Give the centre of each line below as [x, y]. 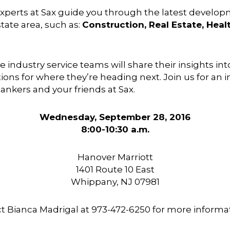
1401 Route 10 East [115, 170]
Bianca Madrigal [43, 210]
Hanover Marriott [115, 157]
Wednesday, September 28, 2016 [115, 117]
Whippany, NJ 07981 [115, 182]
